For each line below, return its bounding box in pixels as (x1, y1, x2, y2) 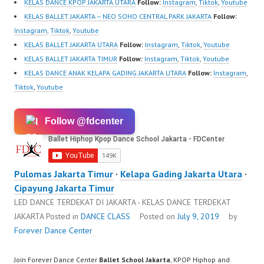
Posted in (46, 210, 81, 222)
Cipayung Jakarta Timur (14, 181, 114, 194)
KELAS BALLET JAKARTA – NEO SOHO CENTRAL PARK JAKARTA (24, 11, 212, 21)
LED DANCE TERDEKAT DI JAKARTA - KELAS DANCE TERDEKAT (14, 196, 230, 207)
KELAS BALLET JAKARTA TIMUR (24, 54, 117, 63)
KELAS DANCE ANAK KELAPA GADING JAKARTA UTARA (24, 68, 186, 77)
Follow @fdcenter (45, 115, 123, 126)
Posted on (140, 210, 177, 222)
